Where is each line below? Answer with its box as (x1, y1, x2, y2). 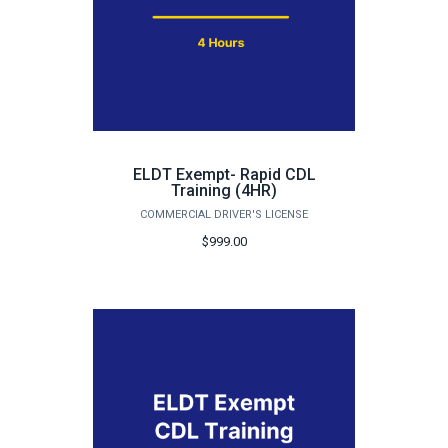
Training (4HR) (171, 181, 277, 201)
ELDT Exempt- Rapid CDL (132, 165, 316, 185)
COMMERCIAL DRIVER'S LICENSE (140, 208, 308, 222)
